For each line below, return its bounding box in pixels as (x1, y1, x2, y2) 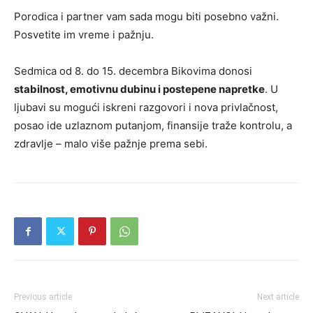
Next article (257, 292, 299, 303)
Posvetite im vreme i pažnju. (14, 28, 154, 42)
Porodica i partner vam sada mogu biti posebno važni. (14, 10, 279, 24)
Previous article (14, 292, 72, 303)
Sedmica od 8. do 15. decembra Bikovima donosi (14, 64, 252, 78)
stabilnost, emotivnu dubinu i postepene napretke (14, 82, 265, 96)
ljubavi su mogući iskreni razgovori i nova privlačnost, (14, 101, 278, 115)
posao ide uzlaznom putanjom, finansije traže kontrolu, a (14, 119, 292, 133)
